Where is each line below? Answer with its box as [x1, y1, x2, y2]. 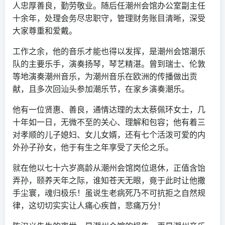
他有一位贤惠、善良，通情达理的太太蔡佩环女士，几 [13, 104, 205, 116]
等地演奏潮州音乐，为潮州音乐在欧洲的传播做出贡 [13, 71, 197, 82]
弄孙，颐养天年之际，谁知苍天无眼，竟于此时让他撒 [13, 175, 205, 186]
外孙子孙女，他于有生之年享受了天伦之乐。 [13, 142, 173, 153]
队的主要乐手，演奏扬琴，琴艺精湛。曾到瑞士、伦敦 [13, 58, 205, 70]
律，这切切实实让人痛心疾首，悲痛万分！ [13, 200, 165, 211]
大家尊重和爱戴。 [13, 25, 77, 37]
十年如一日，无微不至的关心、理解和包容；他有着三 [13, 117, 205, 128]
